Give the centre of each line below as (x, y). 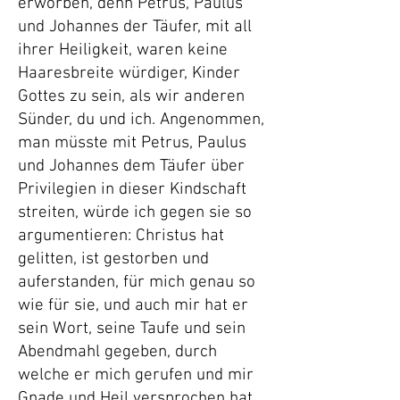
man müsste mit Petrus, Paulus (132, 143)
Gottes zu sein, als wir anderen (131, 97)
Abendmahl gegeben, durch (117, 352)
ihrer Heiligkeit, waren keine (123, 50)
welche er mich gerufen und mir (136, 375)
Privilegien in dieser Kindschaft (132, 190)
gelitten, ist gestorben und (113, 259)
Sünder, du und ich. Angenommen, (141, 120)
